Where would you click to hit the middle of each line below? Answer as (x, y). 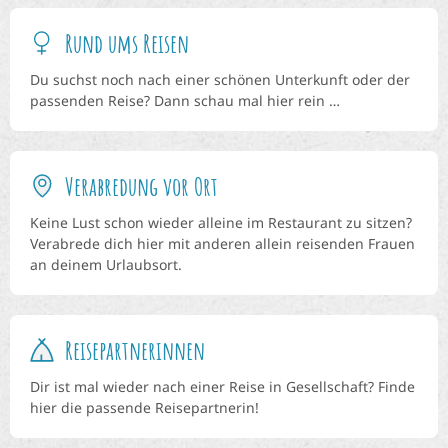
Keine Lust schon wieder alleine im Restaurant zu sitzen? (221, 222)
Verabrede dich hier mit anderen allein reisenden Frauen (222, 243)
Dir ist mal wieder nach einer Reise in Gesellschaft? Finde (222, 386)
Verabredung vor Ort (141, 185)
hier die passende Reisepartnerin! (144, 407)
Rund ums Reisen (127, 42)
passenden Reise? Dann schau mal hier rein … (185, 100)
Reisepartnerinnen (135, 349)
